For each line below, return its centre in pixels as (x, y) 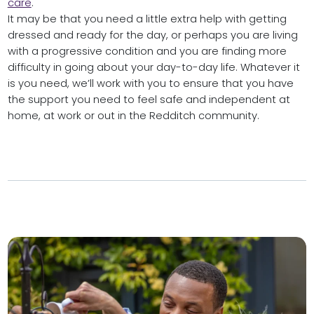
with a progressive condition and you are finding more (147, 52)
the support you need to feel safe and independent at (149, 100)
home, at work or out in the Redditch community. (133, 116)
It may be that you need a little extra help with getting (147, 19)
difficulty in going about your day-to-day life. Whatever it (153, 68)
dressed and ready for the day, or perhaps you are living (152, 35)
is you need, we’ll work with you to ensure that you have (150, 84)
